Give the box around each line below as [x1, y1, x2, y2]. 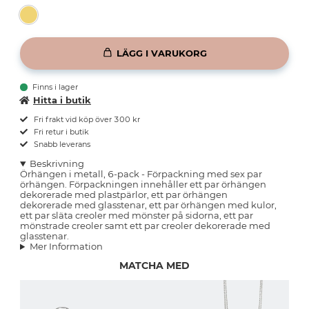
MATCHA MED [119, 259, 190, 272]
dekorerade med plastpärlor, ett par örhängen [20, 189, 228, 201]
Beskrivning [29, 158, 84, 170]
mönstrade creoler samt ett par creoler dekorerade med [20, 220, 270, 232]
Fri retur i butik [32, 127, 89, 137]
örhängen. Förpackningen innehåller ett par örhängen [20, 179, 266, 190]
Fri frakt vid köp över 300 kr [32, 114, 140, 125]
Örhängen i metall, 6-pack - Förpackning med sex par [20, 168, 262, 180]
